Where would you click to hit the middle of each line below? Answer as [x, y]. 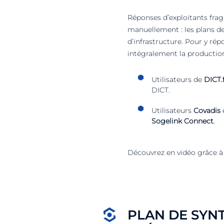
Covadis [207, 110]
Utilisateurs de [178, 79]
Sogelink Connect [182, 121]
